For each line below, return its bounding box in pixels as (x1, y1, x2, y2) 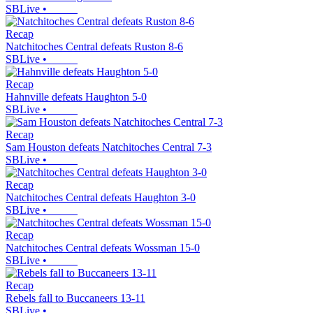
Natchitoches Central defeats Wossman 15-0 (6, 242, 200, 254)
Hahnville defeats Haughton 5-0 (6, 91, 147, 103)
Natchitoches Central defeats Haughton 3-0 (6, 191, 196, 204)
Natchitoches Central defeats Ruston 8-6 (6, 41, 183, 53)
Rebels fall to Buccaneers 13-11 (6, 292, 145, 305)
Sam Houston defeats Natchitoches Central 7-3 (6, 141, 212, 154)
